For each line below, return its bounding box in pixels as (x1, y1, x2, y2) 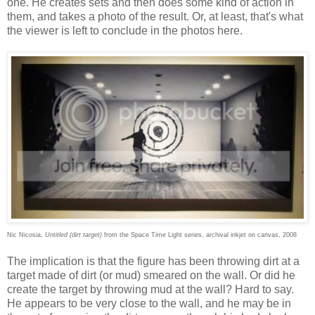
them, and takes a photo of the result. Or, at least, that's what (7, 10, 303, 22)
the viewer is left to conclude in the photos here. (7, 24, 243, 37)
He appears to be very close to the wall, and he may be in (7, 297, 291, 310)
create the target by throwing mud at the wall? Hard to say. (7, 283, 294, 296)
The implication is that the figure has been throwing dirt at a (7, 255, 300, 268)
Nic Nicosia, (7, 231, 45, 239)
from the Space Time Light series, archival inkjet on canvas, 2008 (102, 231, 297, 239)
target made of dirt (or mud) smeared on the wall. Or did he (7, 269, 295, 282)
